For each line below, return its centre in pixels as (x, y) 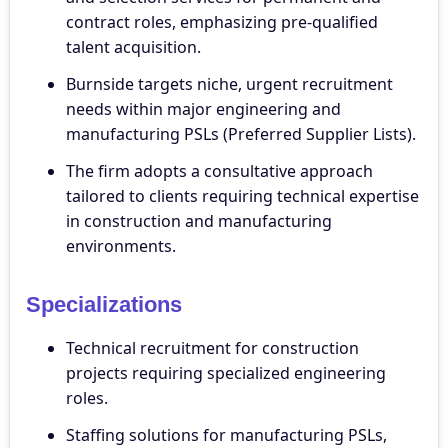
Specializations (104, 305)
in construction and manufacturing (199, 221)
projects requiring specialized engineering (226, 373)
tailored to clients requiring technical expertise (242, 196)
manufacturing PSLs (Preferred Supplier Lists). (241, 134)
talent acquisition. (133, 47)
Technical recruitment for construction (212, 348)
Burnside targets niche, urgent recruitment (229, 84)
